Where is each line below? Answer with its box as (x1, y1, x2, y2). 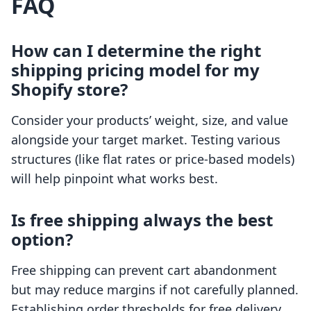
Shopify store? (11, 78, 128, 101)
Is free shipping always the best (11, 208, 273, 232)
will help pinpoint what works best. (11, 170, 218, 187)
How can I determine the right (11, 39, 261, 62)
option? (11, 228, 73, 251)
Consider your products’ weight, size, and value (11, 112, 288, 129)
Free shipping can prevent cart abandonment (11, 262, 277, 279)
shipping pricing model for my (11, 58, 260, 82)
